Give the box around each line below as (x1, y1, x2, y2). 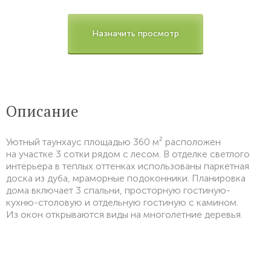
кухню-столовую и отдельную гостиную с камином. (6, 197, 238, 208)
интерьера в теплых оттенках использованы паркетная (6, 160, 249, 172)
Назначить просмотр (92, 28, 179, 39)
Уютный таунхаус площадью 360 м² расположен (6, 136, 221, 148)
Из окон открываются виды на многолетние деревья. (6, 209, 243, 220)
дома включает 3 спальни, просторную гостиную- (6, 184, 230, 196)
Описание (6, 101, 79, 121)
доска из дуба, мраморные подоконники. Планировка (6, 172, 246, 184)
